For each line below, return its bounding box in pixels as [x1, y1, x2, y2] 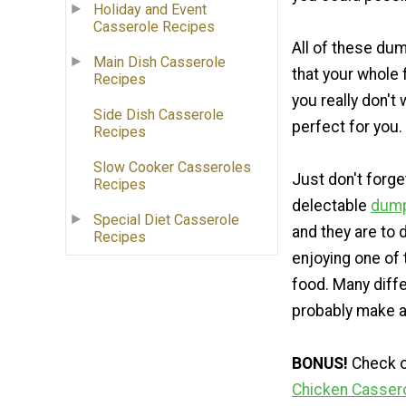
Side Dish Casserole [93, 106, 224, 124]
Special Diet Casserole [93, 211, 239, 229]
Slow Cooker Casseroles [93, 159, 251, 177]
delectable [292, 196, 371, 215]
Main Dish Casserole [93, 53, 226, 72]
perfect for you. [292, 117, 402, 136]
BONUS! [292, 353, 348, 372]
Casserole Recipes [93, 18, 215, 36]
